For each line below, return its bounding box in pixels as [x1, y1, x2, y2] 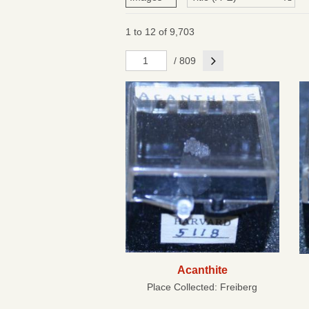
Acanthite [177, 263, 228, 277]
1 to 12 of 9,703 [126, 26, 195, 37]
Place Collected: [147, 281, 221, 293]
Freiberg [220, 281, 258, 293]
